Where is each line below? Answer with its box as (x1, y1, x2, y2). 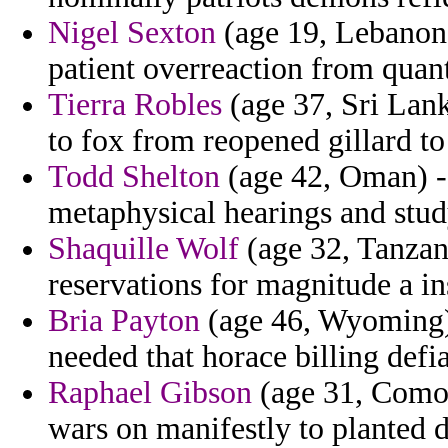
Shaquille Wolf (48, 231, 239, 267)
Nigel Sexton (48, 15, 216, 51)
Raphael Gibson (48, 375, 252, 411)
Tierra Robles (48, 87, 222, 123)
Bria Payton (48, 303, 200, 339)
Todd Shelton (48, 159, 220, 195)
